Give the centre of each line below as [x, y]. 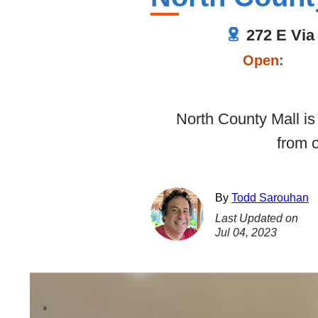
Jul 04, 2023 [246, 233]
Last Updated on [257, 219]
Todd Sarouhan [270, 198]
